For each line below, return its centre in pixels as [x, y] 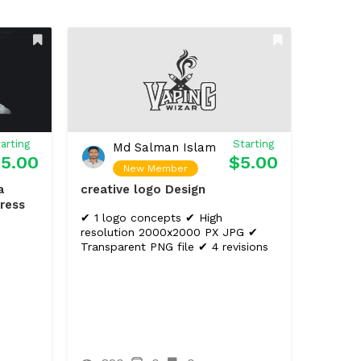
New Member [155, 168]
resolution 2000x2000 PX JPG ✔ [169, 232]
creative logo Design [143, 189]
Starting [253, 144]
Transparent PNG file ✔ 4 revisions [174, 247]
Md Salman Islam [164, 147]
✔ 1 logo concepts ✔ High [151, 218]
